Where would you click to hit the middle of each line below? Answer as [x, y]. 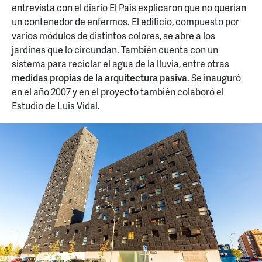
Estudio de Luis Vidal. [56, 106]
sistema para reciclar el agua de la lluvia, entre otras [120, 64]
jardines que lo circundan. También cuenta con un [115, 50]
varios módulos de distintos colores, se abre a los [113, 36]
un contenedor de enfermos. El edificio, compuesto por [125, 22]
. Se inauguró [214, 78]
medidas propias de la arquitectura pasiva [99, 78]
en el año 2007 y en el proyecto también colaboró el [118, 92]
